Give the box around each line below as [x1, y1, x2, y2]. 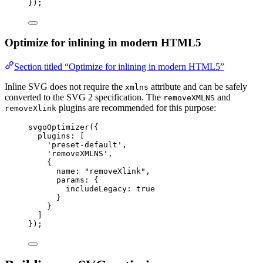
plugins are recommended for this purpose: [56, 102, 216, 113]
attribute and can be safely [149, 81, 247, 92]
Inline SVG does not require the [5, 81, 125, 92]
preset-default [52, 140, 117, 149]
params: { [56, 175, 99, 184]
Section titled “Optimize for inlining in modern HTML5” [14, 61, 224, 72]
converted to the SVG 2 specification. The [5, 92, 163, 102]
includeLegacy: [66, 184, 136, 193]
